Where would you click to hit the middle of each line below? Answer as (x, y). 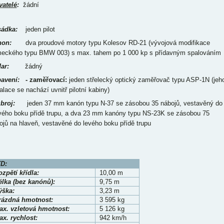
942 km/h (113, 218)
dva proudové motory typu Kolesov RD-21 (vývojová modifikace (110, 43)
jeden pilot (36, 29)
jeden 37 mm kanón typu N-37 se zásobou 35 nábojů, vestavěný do (118, 103)
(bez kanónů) (33, 182)
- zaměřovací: (46, 80)
